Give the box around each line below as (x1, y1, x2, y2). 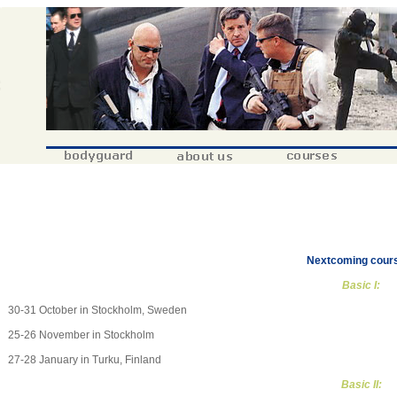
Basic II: (340, 378, 382, 391)
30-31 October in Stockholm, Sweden (8, 304, 187, 316)
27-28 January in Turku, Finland (8, 354, 161, 366)
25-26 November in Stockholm (8, 329, 154, 341)
